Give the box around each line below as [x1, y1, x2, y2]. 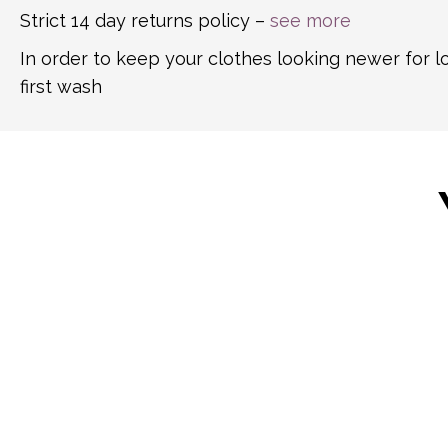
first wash [20, 75, 102, 97]
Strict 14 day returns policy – [20, 9, 270, 31]
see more [270, 9, 351, 31]
